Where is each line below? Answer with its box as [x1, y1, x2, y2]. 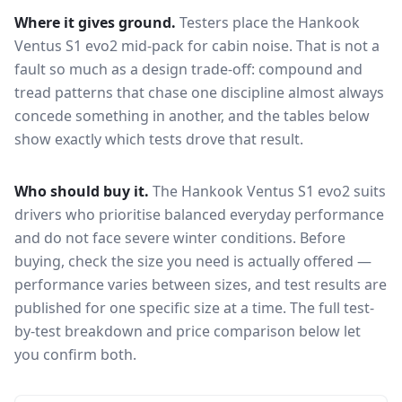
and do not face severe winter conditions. [14, 228, 296, 248]
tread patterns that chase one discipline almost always [14, 83, 384, 102]
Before [300, 228, 345, 248]
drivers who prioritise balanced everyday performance [14, 205, 384, 224]
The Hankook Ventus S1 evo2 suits [153, 181, 386, 201]
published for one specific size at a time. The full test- [14, 298, 374, 318]
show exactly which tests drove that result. [14, 129, 303, 149]
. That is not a [289, 36, 380, 56]
